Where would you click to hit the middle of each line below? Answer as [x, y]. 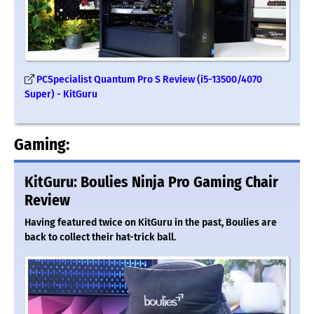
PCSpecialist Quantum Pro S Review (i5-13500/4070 [149, 80]
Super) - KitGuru [61, 95]
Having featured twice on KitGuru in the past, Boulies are [151, 223]
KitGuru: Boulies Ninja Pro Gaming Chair [151, 183]
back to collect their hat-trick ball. [100, 238]
